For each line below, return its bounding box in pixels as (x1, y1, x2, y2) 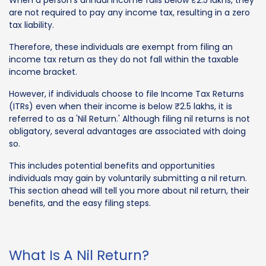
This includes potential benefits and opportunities (9, 159, 215, 172)
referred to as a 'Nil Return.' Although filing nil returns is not (9, 112, 250, 125)
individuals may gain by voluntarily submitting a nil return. (9, 172, 247, 184)
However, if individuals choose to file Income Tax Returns (9, 87, 244, 100)
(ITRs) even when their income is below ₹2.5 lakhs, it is (9, 100, 232, 112)
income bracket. (9, 65, 77, 78)
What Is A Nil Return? (9, 245, 149, 265)
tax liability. (9, 18, 54, 31)
